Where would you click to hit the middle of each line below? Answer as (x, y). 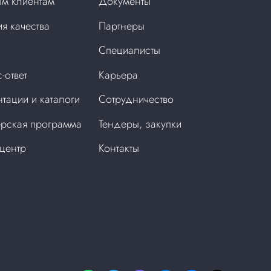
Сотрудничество (136, 100)
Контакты (119, 149)
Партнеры (122, 26)
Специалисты (130, 51)
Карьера (119, 75)
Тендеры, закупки (140, 124)
